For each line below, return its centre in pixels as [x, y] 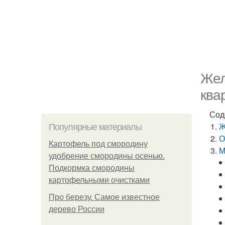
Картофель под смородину [98, 144]
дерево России [77, 209]
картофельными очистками [99, 180]
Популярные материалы [95, 127]
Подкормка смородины [92, 168]
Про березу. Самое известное [104, 197]
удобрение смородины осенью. [107, 156]
